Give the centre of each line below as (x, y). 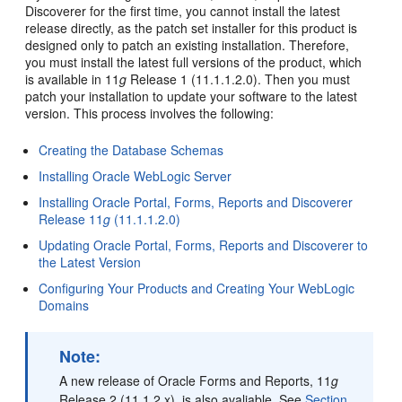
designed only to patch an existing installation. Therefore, (188, 45)
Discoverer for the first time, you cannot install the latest (183, 11)
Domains (64, 306)
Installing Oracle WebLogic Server (135, 176)
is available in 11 (73, 79)
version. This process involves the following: (150, 114)
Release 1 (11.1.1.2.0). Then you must (239, 79)
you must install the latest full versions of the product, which (194, 62)
